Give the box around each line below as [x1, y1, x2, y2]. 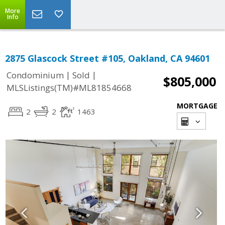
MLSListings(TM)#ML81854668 [7, 82, 132, 94]
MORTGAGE [177, 101, 217, 110]
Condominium [7, 69, 64, 81]
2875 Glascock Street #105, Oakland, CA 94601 [5, 52, 210, 64]
